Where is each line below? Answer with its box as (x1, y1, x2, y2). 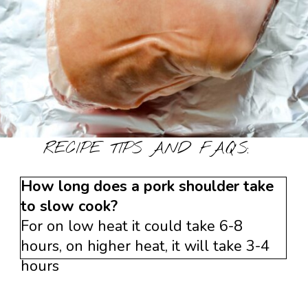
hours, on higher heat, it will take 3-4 (21, 236, 270, 257)
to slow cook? (21, 196, 118, 217)
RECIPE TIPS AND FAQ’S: (43, 137, 250, 160)
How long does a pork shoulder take (21, 176, 274, 197)
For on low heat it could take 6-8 (21, 216, 243, 237)
